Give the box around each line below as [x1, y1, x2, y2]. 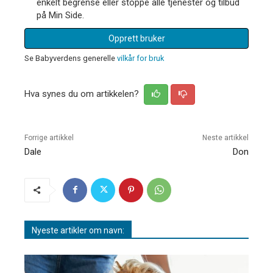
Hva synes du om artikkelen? [24, 88, 141, 99]
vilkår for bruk [117, 53, 164, 63]
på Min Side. [37, 9, 84, 21]
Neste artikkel [202, 133, 249, 142]
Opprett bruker [108, 33, 165, 43]
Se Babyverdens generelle [24, 53, 117, 63]
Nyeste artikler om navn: [32, 225, 124, 235]
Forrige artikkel [24, 133, 74, 142]
